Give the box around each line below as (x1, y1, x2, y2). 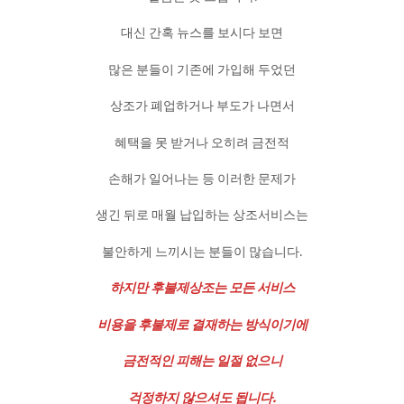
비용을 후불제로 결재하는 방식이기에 (96, 316, 308, 333)
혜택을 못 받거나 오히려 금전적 (115, 133, 289, 151)
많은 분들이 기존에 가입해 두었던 (108, 60, 296, 78)
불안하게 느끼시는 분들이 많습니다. (102, 243, 302, 260)
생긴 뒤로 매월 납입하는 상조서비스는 (96, 207, 308, 224)
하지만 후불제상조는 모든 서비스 (109, 280, 295, 297)
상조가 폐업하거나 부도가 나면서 (109, 97, 295, 115)
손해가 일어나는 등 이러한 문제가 (108, 170, 296, 187)
